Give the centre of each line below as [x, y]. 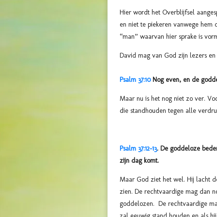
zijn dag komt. [139, 161]
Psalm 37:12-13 [138, 149]
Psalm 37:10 [135, 80]
